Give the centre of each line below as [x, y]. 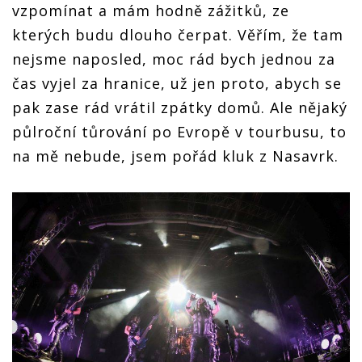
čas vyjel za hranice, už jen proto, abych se [177, 83]
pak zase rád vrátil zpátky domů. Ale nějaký [180, 107]
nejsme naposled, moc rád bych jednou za [174, 59]
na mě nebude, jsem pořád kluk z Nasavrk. [175, 156]
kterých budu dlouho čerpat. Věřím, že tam [178, 34]
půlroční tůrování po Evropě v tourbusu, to [179, 131]
